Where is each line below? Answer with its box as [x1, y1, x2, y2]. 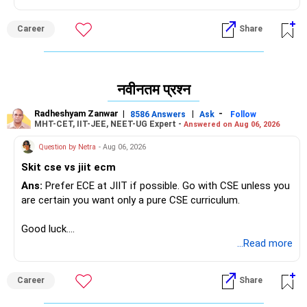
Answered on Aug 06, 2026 [184, 119, 280, 129]
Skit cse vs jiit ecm [21, 161, 116, 174]
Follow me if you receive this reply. [21, 237, 177, 250]
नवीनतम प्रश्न [116, 82, 191, 99]
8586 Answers [130, 109, 186, 119]
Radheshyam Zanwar [34, 108, 119, 119]
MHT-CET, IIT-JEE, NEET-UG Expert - [34, 119, 184, 129]
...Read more [237, 237, 293, 250]
